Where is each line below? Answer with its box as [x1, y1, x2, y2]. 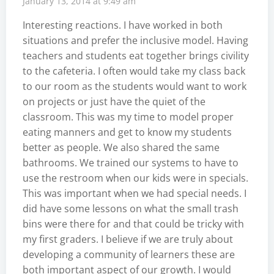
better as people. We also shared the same [23, 140, 220, 154]
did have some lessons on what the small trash [23, 201, 239, 215]
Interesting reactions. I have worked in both [23, 18, 223, 32]
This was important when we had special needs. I [23, 186, 246, 200]
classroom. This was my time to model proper [23, 109, 234, 124]
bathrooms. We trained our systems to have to [23, 155, 239, 169]
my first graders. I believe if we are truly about [23, 232, 233, 246]
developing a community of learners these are [23, 247, 235, 261]
